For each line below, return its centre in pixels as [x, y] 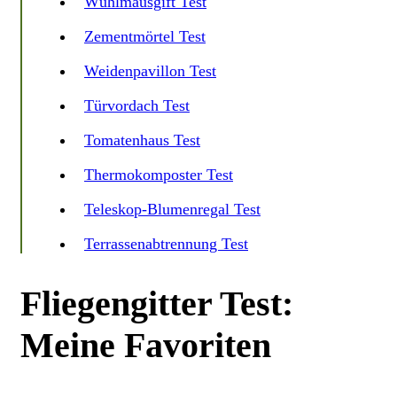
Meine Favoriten [146, 345]
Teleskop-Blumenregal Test [172, 209]
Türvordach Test [137, 105]
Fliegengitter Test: [157, 303]
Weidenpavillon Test [150, 70]
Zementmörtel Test [145, 36]
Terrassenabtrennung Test [166, 243]
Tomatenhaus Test [142, 140]
